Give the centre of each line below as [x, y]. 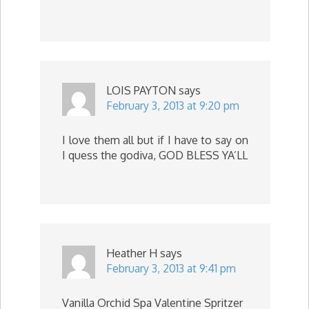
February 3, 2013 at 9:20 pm [173, 106]
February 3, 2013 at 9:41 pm [171, 268]
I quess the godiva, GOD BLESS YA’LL [155, 155]
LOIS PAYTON [141, 90]
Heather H [132, 253]
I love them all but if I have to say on [155, 140]
